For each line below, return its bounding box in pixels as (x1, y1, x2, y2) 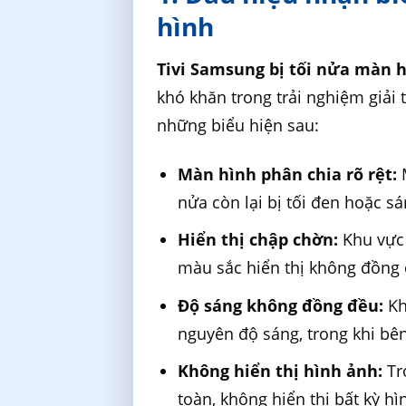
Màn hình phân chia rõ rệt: (178, 162, 398, 185)
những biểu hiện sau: (157, 113, 320, 136)
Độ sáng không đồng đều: (178, 294, 384, 316)
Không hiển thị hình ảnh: (178, 360, 383, 382)
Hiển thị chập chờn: (178, 228, 339, 251)
